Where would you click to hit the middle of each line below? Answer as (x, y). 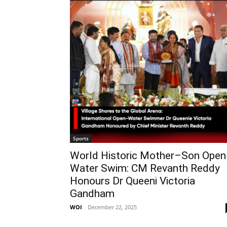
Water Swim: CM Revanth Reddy (145, 168)
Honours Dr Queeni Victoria (133, 181)
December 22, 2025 (112, 207)
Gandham (92, 193)
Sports (81, 138)
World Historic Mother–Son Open (148, 155)
